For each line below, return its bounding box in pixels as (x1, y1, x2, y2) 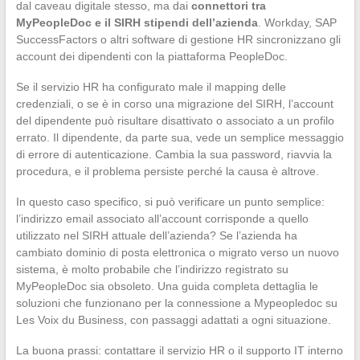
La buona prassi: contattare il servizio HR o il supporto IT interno (15, 343, 343, 357)
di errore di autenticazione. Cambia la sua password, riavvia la (15, 147, 332, 161)
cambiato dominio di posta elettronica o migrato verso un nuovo (15, 245, 339, 259)
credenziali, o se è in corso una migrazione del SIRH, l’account (15, 96, 333, 110)
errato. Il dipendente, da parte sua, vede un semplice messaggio (15, 130, 344, 144)
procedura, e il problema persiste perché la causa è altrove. (15, 164, 319, 178)
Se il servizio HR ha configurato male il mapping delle (15, 80, 286, 93)
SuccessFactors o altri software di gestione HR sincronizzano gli (15, 32, 341, 46)
